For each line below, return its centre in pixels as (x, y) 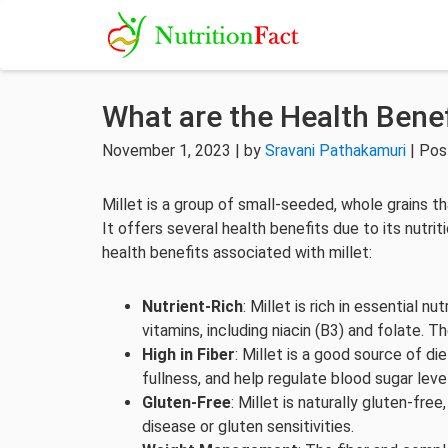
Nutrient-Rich (192, 306)
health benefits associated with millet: (237, 252)
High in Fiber (188, 354)
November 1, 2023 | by (183, 150)
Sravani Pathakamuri (335, 150)
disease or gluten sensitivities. (248, 426)
